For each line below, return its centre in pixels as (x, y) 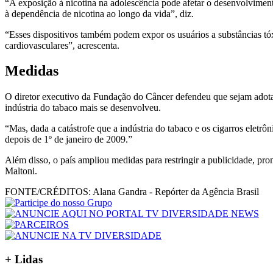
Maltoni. (21, 171)
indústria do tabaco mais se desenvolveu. (83, 108)
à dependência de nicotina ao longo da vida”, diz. (99, 13)
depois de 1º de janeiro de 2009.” (69, 140)
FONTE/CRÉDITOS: (48, 192)
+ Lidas (24, 260)
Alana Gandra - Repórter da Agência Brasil (175, 192)
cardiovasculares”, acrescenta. (62, 45)
